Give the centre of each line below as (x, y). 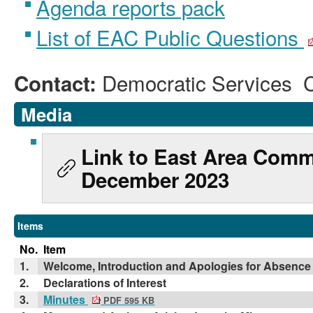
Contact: (58, 83)
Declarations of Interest (105, 283)
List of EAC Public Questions (170, 37)
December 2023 (155, 180)
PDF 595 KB (128, 300)
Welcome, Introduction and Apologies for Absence (177, 266)
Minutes (66, 299)
